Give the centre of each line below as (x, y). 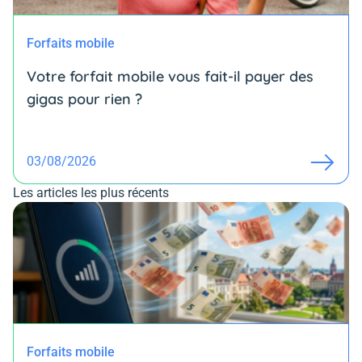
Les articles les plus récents (91, 193)
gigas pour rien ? (84, 99)
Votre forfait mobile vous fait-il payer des (170, 77)
